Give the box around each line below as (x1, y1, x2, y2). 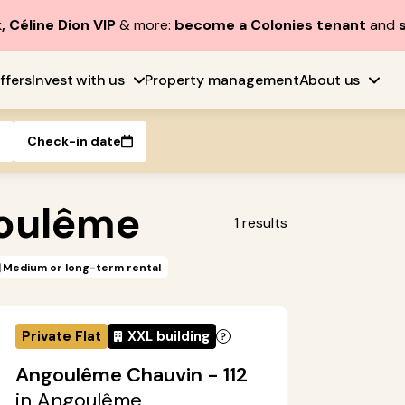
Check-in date (27, 132, 121, 149)
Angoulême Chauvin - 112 (15, 362, 248, 389)
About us (298, 70, 361, 89)
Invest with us (32, 70, 125, 89)
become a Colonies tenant (174, 15, 366, 34)
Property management (144, 70, 299, 89)
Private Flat (22, 327, 101, 346)
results (242, 213, 288, 232)
